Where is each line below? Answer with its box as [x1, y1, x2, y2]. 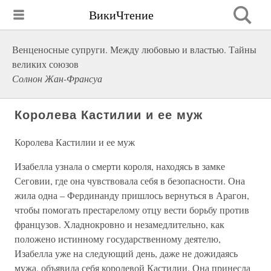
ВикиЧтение [89, 6, 154, 23]
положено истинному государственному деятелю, [15, 232, 221, 245]
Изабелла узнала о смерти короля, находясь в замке [15, 160, 225, 172]
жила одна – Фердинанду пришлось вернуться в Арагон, [15, 189, 249, 201]
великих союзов [12, 57, 79, 70]
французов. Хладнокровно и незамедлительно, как [15, 218, 224, 230]
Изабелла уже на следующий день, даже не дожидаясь [15, 247, 238, 260]
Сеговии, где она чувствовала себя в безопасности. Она [15, 174, 245, 187]
